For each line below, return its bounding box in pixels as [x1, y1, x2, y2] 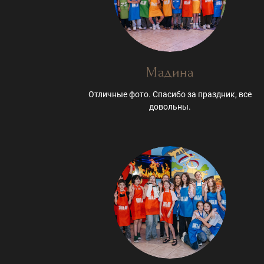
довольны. [149, 101, 192, 111]
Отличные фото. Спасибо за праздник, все [88, 89, 252, 99]
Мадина [146, 64, 194, 80]
